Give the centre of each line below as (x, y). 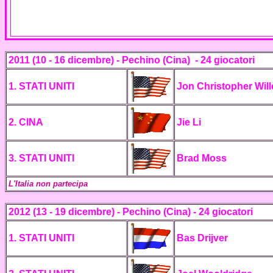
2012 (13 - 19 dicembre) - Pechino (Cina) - (104, 212)
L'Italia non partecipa (48, 184)
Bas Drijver (202, 238)
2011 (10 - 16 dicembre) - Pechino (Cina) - (105, 60)
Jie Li (189, 122)
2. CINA (26, 122)
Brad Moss (202, 158)
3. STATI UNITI (41, 158)
